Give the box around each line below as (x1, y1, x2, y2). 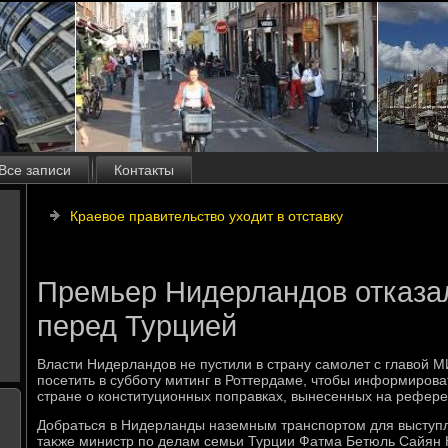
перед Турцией (37, 310, 237, 342)
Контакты (114, 162, 174, 178)
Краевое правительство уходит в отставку (70, 208, 343, 224)
